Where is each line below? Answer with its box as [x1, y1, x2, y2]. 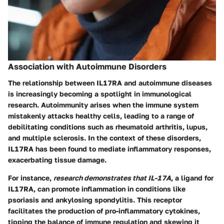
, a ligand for [171, 173, 213, 182]
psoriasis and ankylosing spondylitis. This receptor [8, 195, 182, 204]
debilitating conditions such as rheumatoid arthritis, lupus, [8, 122, 207, 131]
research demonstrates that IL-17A [53, 173, 171, 182]
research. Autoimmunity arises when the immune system [8, 100, 198, 109]
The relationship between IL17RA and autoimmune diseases [8, 78, 212, 87]
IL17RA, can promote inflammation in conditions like [8, 184, 185, 193]
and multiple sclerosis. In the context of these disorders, [8, 133, 201, 142]
